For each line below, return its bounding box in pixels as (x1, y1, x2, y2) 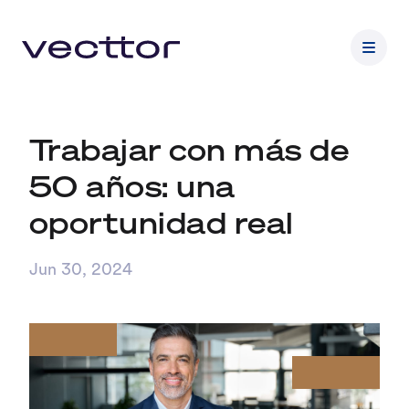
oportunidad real (29, 204, 294, 242)
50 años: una (29, 167, 236, 205)
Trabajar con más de (29, 131, 350, 169)
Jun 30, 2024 (29, 262, 132, 279)
